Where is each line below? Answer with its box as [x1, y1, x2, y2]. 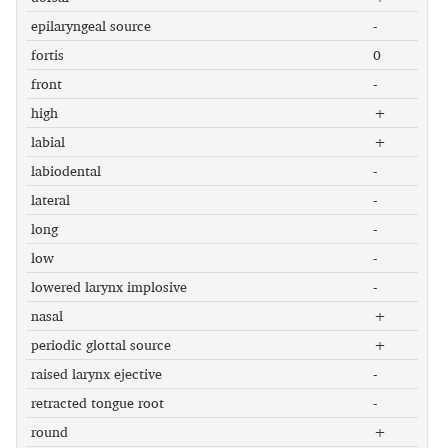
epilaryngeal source [30, 14, 151, 37]
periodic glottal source [30, 333, 171, 356]
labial [30, 130, 65, 153]
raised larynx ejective [30, 362, 162, 385]
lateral [30, 188, 70, 211]
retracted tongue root [30, 391, 164, 414]
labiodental [30, 159, 101, 182]
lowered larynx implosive [30, 275, 187, 298]
